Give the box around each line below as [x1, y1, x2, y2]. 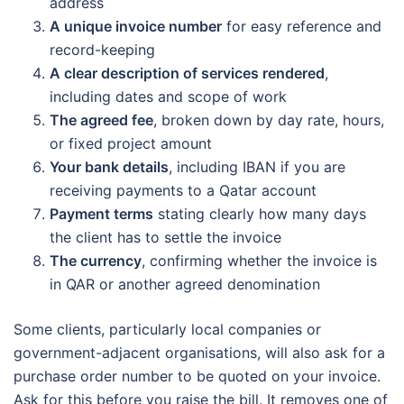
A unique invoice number [50, 16, 222, 35]
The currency [50, 251, 142, 270]
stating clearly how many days [153, 204, 366, 223]
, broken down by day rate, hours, [153, 110, 384, 129]
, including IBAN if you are [169, 157, 345, 176]
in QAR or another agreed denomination [50, 274, 320, 293]
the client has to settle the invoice [50, 227, 281, 246]
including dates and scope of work [50, 87, 287, 106]
